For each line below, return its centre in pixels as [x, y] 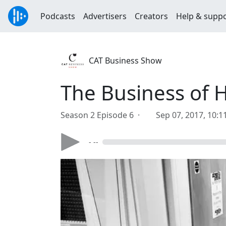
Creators [151, 16]
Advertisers [105, 16]
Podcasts [58, 16]
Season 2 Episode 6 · [102, 115]
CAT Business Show [125, 61]
